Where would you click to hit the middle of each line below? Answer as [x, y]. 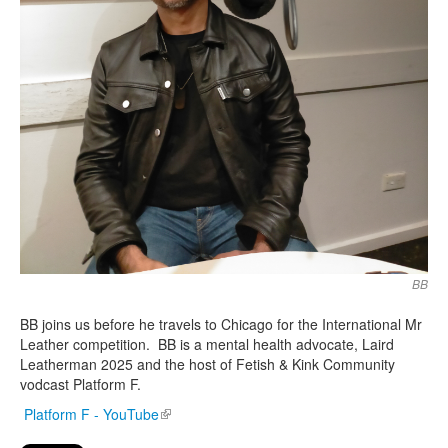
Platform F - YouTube [91, 414]
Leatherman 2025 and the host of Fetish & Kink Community [207, 364]
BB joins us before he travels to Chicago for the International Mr [221, 324]
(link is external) [209, 414]
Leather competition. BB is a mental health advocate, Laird [207, 344]
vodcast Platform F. [80, 384]
